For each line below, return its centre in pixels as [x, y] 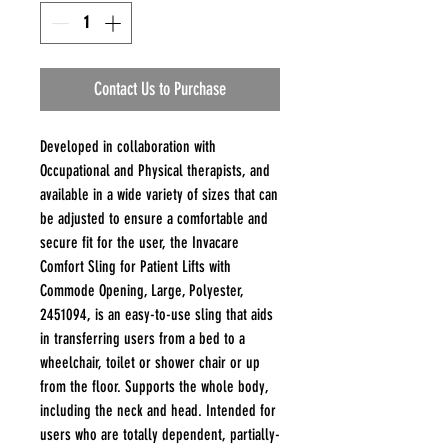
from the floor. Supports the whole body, [154, 386]
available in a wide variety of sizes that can [159, 194]
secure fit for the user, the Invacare [139, 242]
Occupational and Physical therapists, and [155, 170]
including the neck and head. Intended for [158, 410]
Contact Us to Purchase [160, 88]
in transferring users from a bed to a [142, 338]
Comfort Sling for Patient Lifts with [135, 266]
